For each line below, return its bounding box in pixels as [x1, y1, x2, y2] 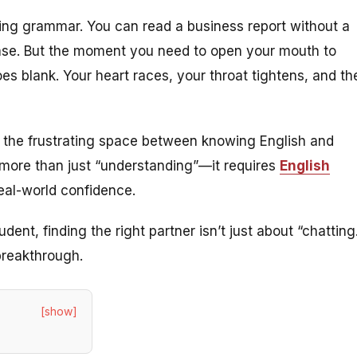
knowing [202, 133, 256, 149]
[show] [41, 304, 77, 318]
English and [256, 133, 334, 149]
